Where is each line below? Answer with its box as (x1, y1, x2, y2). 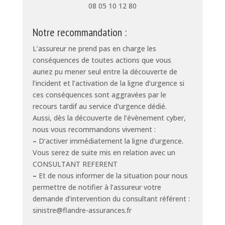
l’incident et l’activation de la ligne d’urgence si (32, 78, 184, 88)
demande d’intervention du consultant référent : (32, 193, 190, 203)
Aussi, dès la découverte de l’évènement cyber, (32, 113, 186, 123)
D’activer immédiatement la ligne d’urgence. (36, 136, 183, 146)
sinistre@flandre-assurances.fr (32, 205, 132, 215)
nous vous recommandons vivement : (32, 124, 156, 134)
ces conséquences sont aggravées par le (32, 89, 166, 99)
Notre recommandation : (32, 25, 127, 39)
